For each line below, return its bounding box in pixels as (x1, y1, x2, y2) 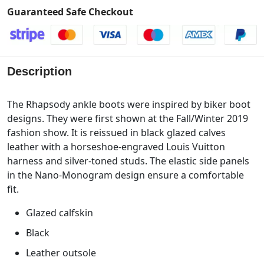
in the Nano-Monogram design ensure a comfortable (7, 168, 244, 181)
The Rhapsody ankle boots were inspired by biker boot (7, 97, 250, 111)
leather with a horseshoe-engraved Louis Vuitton (7, 140, 225, 153)
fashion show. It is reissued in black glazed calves (7, 126, 226, 139)
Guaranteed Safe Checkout (7, 5, 133, 18)
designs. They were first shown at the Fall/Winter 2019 (7, 111, 248, 125)
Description (7, 64, 72, 78)
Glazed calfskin (26, 206, 93, 219)
